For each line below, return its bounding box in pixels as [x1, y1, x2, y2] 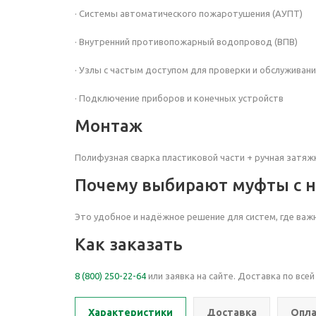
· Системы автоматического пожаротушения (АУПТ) [75, 8, 303, 18]
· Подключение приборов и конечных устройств [75, 93, 284, 103]
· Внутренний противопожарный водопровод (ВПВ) [75, 37, 298, 47]
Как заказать [75, 235, 183, 254]
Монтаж [75, 116, 142, 135]
